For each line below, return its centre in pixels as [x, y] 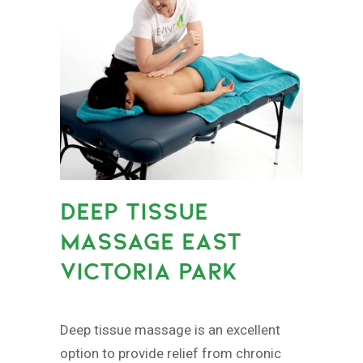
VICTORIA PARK [149, 271]
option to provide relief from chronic [171, 353]
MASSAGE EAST [151, 241]
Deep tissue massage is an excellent [170, 329]
